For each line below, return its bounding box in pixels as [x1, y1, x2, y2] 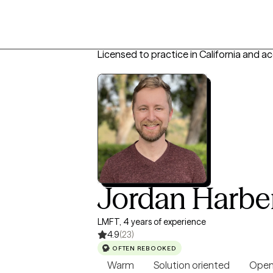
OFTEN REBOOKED [112, 244, 177, 252]
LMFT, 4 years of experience [97, 216, 206, 227]
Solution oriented [154, 259, 230, 271]
